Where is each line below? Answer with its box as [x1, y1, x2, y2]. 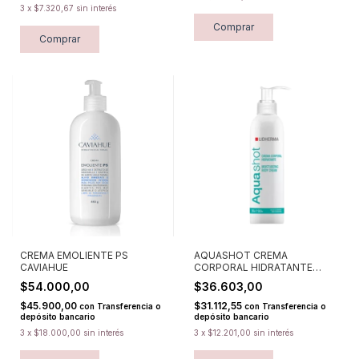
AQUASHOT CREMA [193, 249, 288, 262]
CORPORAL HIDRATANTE [193, 261, 313, 274]
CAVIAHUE [20, 261, 68, 274]
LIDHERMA [193, 273, 244, 286]
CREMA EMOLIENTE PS [20, 249, 128, 262]
